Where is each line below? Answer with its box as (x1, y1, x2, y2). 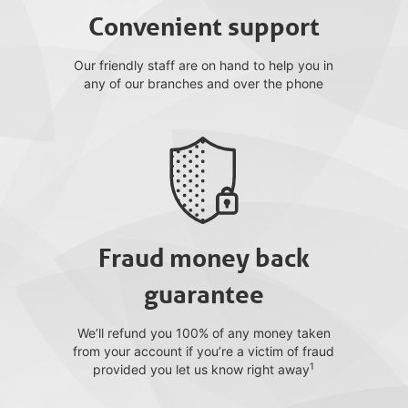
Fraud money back (97, 243, 310, 273)
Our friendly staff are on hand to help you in (74, 57, 334, 73)
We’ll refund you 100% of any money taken (76, 325, 331, 341)
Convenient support (87, 12, 320, 42)
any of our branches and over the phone (84, 76, 324, 91)
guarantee (143, 280, 264, 310)
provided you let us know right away (93, 362, 311, 377)
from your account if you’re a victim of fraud (73, 343, 335, 359)
